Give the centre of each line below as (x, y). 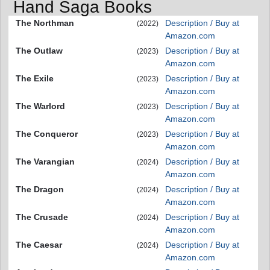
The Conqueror (47, 134)
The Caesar (39, 245)
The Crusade (42, 217)
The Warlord (40, 106)
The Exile (35, 78)
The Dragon (40, 189)
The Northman (45, 23)
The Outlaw (39, 51)
